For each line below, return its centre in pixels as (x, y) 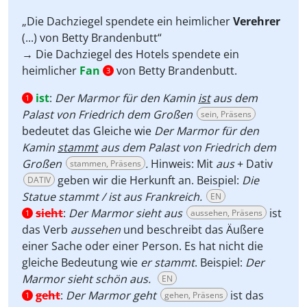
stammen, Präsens (106, 163)
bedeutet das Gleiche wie (88, 131)
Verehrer (257, 21)
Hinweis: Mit (183, 164)
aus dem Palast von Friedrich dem (187, 147)
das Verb (45, 230)
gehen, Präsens (194, 295)
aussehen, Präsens (226, 213)
